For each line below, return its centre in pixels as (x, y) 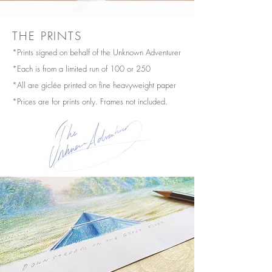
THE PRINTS (47, 36)
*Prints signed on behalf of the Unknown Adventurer (97, 53)
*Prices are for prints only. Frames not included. (90, 102)
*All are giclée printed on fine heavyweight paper (94, 85)
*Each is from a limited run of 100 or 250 (81, 69)
